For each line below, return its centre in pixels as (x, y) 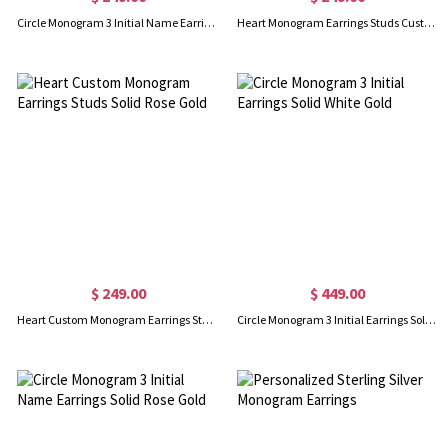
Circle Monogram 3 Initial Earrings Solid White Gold (430, 320)
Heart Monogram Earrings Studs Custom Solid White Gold (429, 23)
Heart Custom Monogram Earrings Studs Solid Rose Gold (208, 320)
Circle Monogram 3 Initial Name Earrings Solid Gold (210, 23)
